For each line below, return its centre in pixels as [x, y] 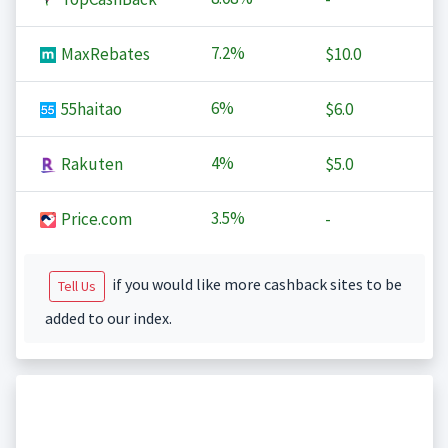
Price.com [94, 219]
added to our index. [108, 318]
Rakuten [90, 164]
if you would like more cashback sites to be [255, 284]
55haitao [89, 109]
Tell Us [76, 286]
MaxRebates [103, 54]
